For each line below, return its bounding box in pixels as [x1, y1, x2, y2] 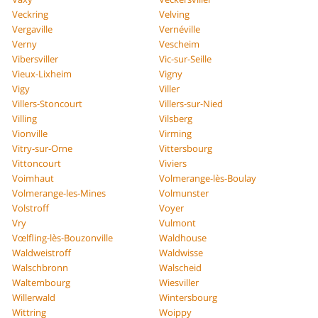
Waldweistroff [12, 246, 72, 259]
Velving [159, 7, 190, 21]
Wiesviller [159, 275, 199, 289]
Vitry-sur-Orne [12, 141, 73, 155]
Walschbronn [12, 261, 69, 274]
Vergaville [12, 22, 53, 35]
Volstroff [12, 201, 50, 214]
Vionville [12, 126, 48, 140]
